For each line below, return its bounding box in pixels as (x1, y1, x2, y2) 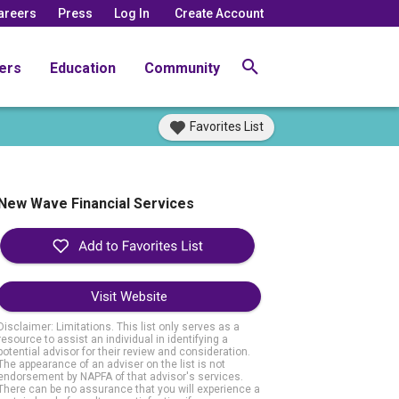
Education (50, 59, 116, 77)
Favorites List (190, 119, 264, 134)
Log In (114, 5, 150, 20)
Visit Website (90, 289, 167, 305)
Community (144, 59, 220, 77)
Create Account (175, 5, 264, 20)
